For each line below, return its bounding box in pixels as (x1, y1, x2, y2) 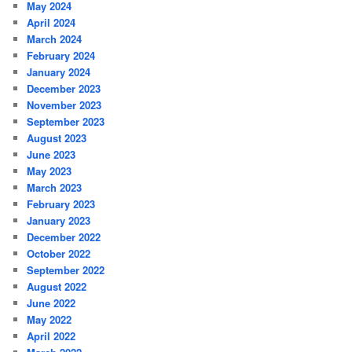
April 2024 (27, 15, 76, 31)
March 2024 (27, 31, 82, 47)
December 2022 (27, 229, 101, 245)
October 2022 (27, 246, 91, 262)
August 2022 (27, 279, 87, 295)
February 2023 (27, 196, 96, 212)
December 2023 (27, 81, 101, 97)
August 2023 (27, 130, 87, 146)
